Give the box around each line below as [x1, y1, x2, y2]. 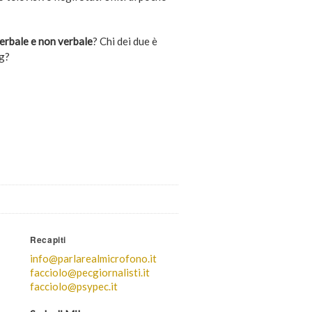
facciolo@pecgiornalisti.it [29, 266, 150, 279]
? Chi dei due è [92, 35, 157, 47]
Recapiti [29, 233, 67, 246]
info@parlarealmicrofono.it [29, 252, 157, 265]
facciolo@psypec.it [29, 280, 118, 292]
